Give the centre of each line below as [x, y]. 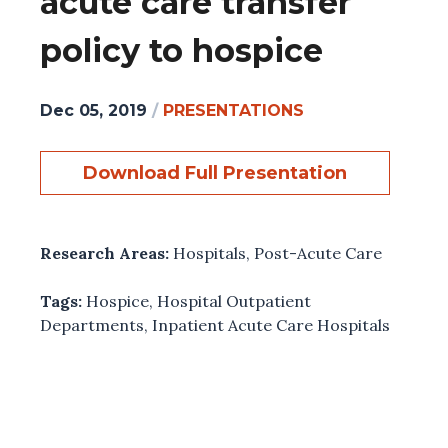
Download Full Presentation [215, 172]
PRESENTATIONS [233, 110]
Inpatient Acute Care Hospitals [271, 324]
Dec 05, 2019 [93, 110]
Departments [92, 324]
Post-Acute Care [318, 252]
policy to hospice [181, 51]
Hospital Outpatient [234, 300]
